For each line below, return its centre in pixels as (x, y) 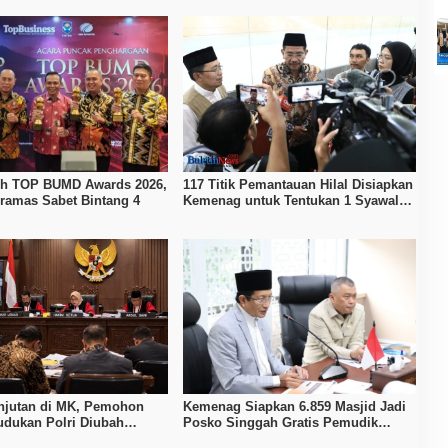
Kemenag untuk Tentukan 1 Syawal (290, 200)
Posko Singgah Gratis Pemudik (280, 423)
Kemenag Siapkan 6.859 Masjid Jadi (294, 407)
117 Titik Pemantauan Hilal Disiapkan (297, 184)
